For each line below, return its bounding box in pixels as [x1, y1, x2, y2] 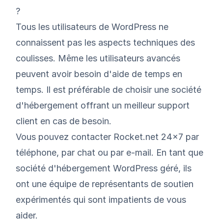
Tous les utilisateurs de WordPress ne [16, 21, 168, 32]
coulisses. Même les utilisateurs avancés [16, 53, 180, 63]
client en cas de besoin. [16, 115, 111, 126]
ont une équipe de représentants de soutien [16, 178, 193, 189]
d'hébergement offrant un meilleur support [16, 100, 190, 110]
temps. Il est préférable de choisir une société [16, 84, 201, 95]
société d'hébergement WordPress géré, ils [16, 163, 192, 173]
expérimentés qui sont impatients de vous [16, 194, 186, 205]
